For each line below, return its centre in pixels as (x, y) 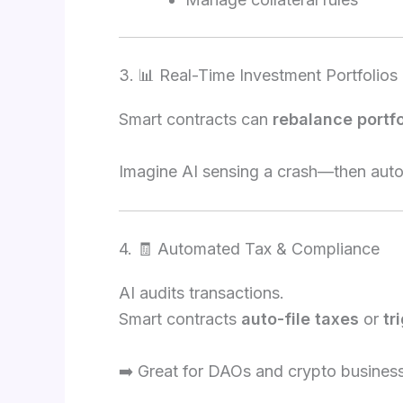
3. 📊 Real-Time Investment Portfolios (258, 76)
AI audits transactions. (201, 292)
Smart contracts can (196, 120)
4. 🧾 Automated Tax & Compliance (249, 248)
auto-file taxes (300, 318)
